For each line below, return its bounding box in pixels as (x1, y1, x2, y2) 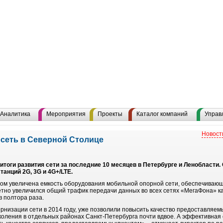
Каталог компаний (136, 111, 188, 117)
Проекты (98, 111, 122, 117)
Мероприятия (46, 111, 86, 117)
